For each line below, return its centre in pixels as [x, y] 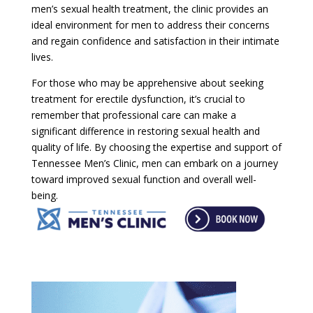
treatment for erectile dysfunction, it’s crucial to [138, 99]
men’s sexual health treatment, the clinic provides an [150, 8]
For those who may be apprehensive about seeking [147, 82]
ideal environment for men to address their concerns [150, 24]
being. [44, 195]
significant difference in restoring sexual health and [145, 131]
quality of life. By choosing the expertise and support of [156, 147]
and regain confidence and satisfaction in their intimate [155, 41]
